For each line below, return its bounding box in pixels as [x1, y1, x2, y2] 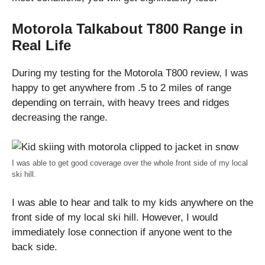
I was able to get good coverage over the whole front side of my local [12, 159, 248, 168]
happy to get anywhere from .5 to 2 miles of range [12, 82, 231, 93]
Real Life [12, 37, 71, 53]
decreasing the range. [12, 111, 108, 123]
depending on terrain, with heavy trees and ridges [12, 96, 230, 108]
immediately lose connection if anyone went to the [12, 226, 232, 238]
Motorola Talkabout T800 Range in [12, 20, 243, 37]
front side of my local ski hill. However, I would [12, 211, 218, 223]
